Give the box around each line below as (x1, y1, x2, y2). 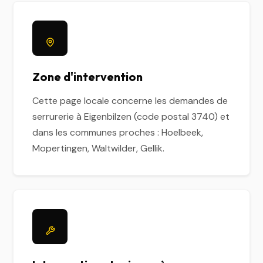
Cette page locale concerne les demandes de (32, 95, 228, 107)
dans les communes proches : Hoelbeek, (32, 126, 204, 139)
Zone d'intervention (32, 69, 143, 84)
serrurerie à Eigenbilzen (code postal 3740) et (32, 110, 230, 123)
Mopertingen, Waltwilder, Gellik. (32, 142, 165, 154)
